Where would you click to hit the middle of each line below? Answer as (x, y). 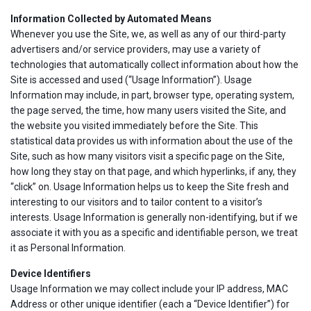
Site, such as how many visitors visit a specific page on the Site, (148, 156)
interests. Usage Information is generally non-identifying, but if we (154, 217)
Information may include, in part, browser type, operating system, (152, 95)
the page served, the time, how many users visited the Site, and (148, 110)
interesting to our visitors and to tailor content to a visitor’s (136, 202)
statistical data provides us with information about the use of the (152, 141)
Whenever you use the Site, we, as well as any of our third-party (148, 34)
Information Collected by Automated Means (111, 19)
